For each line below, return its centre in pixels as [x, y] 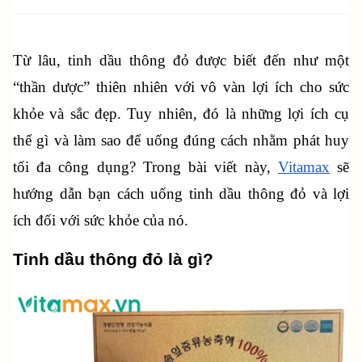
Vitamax [303, 167]
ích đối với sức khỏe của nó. [101, 220]
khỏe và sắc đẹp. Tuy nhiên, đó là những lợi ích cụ [181, 114]
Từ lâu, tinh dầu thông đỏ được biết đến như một [181, 60]
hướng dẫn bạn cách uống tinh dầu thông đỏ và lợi [181, 194]
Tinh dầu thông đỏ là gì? [113, 260]
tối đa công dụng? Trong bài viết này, [145, 167]
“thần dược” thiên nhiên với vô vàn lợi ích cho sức [181, 87]
